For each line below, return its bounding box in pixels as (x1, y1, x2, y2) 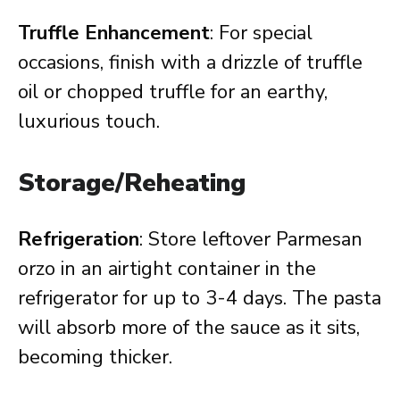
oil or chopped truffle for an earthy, (18, 79, 328, 105)
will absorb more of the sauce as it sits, (18, 314, 360, 341)
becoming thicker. (18, 344, 172, 371)
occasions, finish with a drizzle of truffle (18, 49, 362, 76)
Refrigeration (18, 226, 139, 253)
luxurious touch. (18, 108, 160, 135)
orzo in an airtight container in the (18, 255, 316, 282)
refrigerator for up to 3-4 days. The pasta (18, 285, 381, 312)
